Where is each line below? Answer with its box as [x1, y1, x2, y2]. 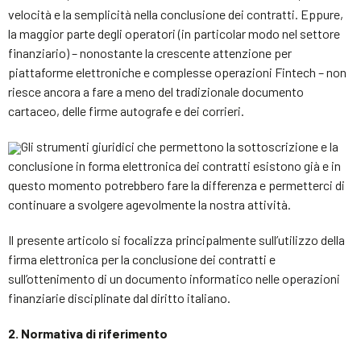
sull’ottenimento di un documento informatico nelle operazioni [8, 271, 340, 286]
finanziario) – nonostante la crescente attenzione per [8, 45, 292, 60]
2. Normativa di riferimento [8, 326, 168, 341]
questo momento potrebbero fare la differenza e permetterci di [8, 177, 345, 193]
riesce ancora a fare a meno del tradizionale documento [8, 84, 304, 99]
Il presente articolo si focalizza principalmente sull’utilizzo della [8, 232, 345, 247]
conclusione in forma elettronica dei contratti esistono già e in [8, 158, 341, 173]
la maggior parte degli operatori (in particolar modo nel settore [8, 26, 340, 41]
